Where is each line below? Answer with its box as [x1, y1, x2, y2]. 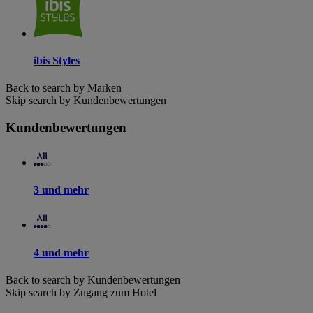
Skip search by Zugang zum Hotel [6, 286, 156, 298]
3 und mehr [34, 183, 89, 196]
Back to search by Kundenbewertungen [6, 273, 180, 286]
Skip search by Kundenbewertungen [6, 94, 166, 107]
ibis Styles [34, 54, 80, 67]
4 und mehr [34, 246, 89, 259]
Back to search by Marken [6, 82, 122, 94]
